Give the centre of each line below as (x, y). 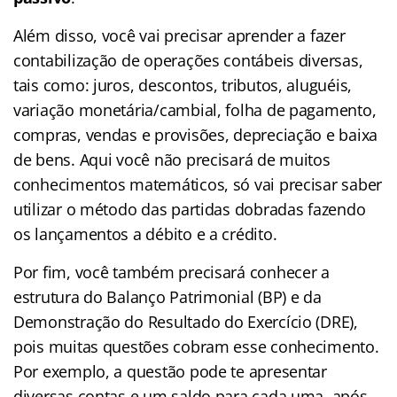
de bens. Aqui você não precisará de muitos (172, 159)
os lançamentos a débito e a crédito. (145, 234)
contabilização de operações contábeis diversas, (188, 60)
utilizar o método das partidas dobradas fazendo (190, 209)
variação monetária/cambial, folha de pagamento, (195, 109)
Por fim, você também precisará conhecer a (171, 272)
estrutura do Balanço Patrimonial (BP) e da (167, 296)
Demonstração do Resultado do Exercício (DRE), (186, 321)
